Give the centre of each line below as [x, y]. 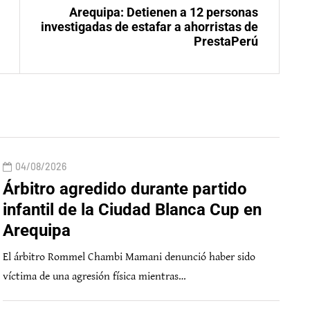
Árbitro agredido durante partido [125, 189]
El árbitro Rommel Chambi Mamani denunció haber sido [129, 257]
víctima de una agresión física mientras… [94, 277]
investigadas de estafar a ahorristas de [149, 27]
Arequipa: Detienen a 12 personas [164, 12]
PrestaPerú [226, 42]
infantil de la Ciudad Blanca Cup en [132, 210]
